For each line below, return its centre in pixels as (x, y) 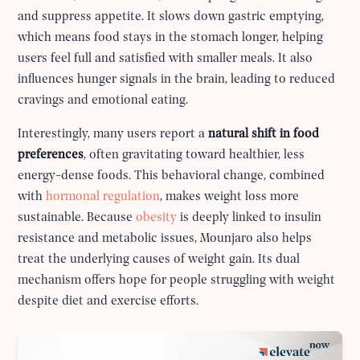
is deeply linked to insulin (250, 217)
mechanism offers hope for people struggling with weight (177, 280)
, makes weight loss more (230, 196)
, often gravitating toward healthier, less (194, 155)
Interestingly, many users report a (113, 134)
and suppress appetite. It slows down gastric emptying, (171, 16)
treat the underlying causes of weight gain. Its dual (159, 259)
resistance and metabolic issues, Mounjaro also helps (165, 238)
